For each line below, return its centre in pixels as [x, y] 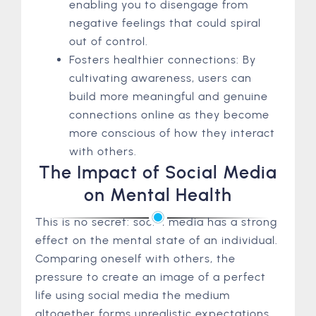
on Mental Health [158, 194]
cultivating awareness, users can [160, 78]
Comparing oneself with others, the [135, 258]
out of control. [109, 41]
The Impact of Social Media [158, 172]
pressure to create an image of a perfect [151, 276]
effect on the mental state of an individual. [157, 240]
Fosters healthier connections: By [163, 59]
